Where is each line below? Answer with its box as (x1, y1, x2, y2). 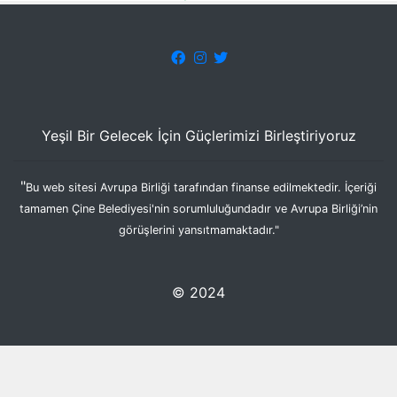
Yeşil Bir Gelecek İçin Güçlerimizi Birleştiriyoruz (41, 127, 356, 145)
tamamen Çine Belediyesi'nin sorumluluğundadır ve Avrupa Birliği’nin (19, 202, 378, 216)
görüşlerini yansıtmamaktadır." (118, 223, 279, 237)
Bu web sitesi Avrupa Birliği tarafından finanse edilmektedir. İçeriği (26, 181, 377, 195)
